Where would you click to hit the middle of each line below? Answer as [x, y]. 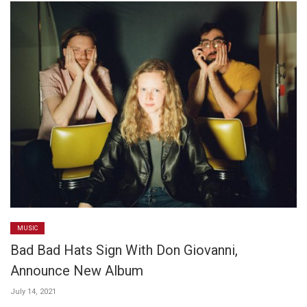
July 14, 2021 [33, 292]
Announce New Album [77, 271]
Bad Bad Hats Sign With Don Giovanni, [124, 250]
